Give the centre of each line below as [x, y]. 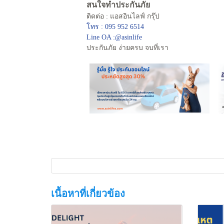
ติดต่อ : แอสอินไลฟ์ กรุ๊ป [123, 16]
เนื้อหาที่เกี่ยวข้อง [88, 193]
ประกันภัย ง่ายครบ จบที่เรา [127, 47]
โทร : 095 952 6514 [115, 26]
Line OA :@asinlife [114, 37]
